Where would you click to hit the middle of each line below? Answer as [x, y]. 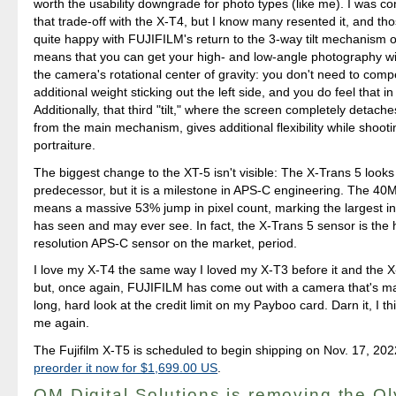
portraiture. [65, 145]
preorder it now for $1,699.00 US [126, 368]
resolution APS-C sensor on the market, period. [166, 243]
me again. [62, 323]
